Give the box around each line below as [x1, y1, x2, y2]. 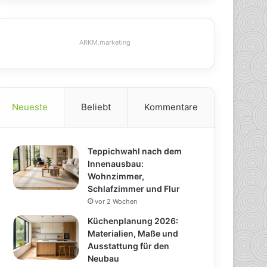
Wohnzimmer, [88, 171, 145, 182]
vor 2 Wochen [95, 197, 138, 206]
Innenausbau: [88, 159, 144, 169]
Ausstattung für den [88, 241, 170, 252]
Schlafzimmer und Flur [88, 184, 181, 194]
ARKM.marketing [79, 38, 131, 47]
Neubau [88, 253, 120, 264]
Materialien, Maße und [88, 228, 179, 239]
